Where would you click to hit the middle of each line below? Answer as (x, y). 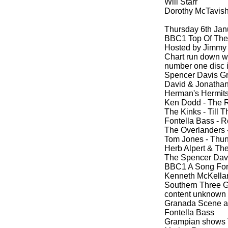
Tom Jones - (186, 139)
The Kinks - (185, 112)
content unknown (195, 194)
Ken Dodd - (185, 103)
